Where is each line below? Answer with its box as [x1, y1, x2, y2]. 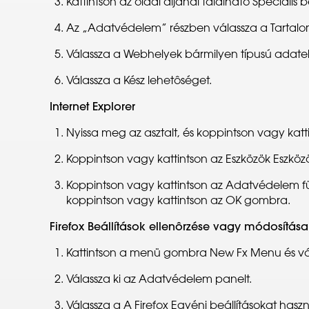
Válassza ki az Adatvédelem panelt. [66, 275, 252, 286]
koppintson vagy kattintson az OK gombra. [66, 196, 290, 207]
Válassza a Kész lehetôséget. [66, 76, 212, 87]
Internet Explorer [50, 102, 135, 113]
